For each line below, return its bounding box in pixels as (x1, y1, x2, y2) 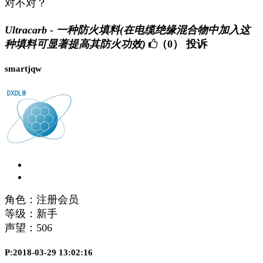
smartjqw (5, 63, 42, 73)
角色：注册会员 (5, 193, 79, 205)
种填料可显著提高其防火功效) (5, 38, 146, 50)
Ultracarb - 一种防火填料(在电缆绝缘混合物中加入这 (5, 23, 250, 36)
